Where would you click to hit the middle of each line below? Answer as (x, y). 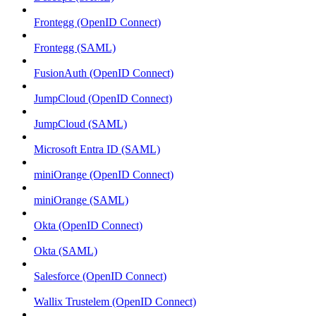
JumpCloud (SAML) (80, 124)
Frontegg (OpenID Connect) (97, 22)
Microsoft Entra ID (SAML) (97, 149)
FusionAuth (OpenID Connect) (104, 73)
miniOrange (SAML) (81, 200)
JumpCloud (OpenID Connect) (103, 98)
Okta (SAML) (66, 251)
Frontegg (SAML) (75, 48)
